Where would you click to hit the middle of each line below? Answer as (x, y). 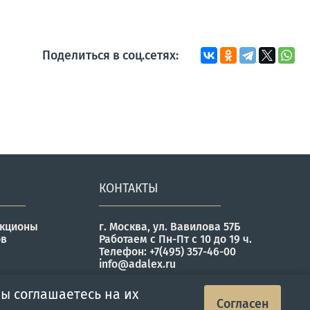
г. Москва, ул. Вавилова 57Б (170, 227)
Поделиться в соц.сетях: (111, 55)
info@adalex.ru (138, 264)
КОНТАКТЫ (129, 189)
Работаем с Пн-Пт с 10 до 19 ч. (176, 239)
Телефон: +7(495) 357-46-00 (168, 252)
